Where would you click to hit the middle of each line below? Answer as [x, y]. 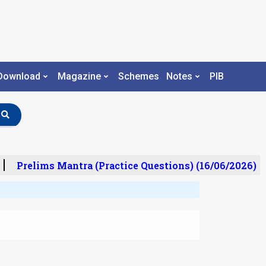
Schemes [138, 77]
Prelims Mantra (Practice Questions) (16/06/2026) [132, 165]
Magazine [79, 77]
